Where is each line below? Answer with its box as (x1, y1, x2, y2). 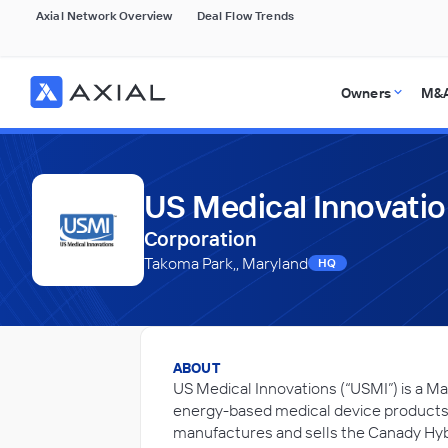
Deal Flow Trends (196, 8, 295, 23)
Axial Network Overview (36, 8, 173, 23)
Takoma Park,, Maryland (144, 253, 308, 273)
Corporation (144, 226, 257, 251)
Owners (340, 84, 391, 102)
